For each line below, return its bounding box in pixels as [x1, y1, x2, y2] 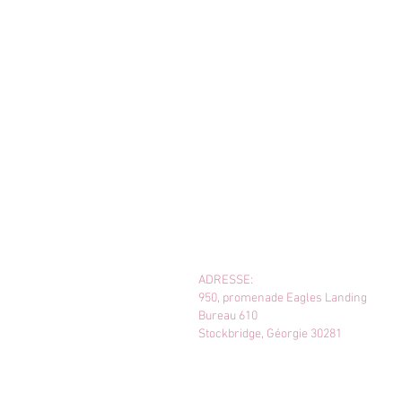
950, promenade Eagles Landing [198, 291, 367, 306]
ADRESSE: [198, 273, 253, 288]
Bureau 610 [198, 309, 258, 324]
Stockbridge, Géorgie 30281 [198, 327, 342, 342]
